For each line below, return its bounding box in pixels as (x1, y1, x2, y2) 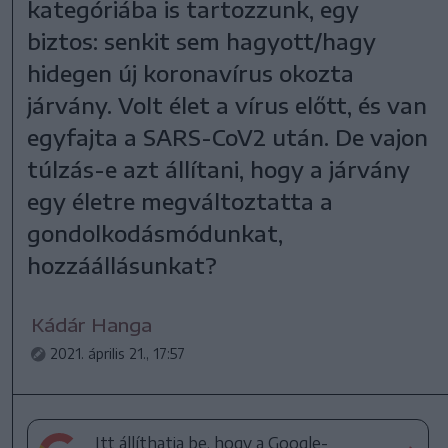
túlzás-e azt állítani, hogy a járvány (27, 154, 411, 183)
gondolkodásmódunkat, (27, 218, 284, 247)
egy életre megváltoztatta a (27, 186, 334, 215)
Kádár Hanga (31, 312, 153, 336)
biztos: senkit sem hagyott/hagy (27, 26, 377, 55)
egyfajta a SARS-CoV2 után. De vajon (27, 122, 429, 151)
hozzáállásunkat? (27, 250, 218, 279)
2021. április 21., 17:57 (50, 344, 186, 362)
